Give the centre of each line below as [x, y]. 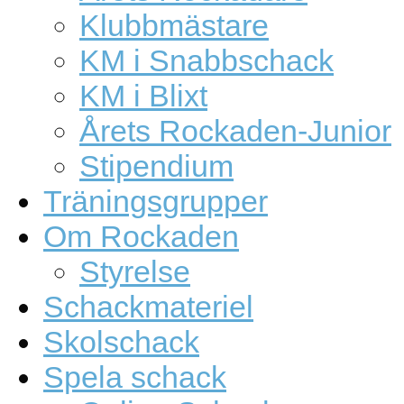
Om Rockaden [141, 237]
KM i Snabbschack [207, 61]
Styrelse [135, 272]
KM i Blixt [143, 96]
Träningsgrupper [156, 202]
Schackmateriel [148, 307]
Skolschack [121, 342]
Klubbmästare [174, 26]
